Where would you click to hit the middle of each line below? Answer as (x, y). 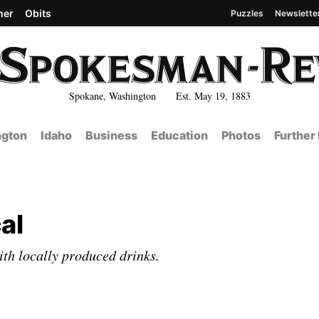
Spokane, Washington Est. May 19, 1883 (159, 95)
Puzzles (247, 13)
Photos (241, 135)
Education (179, 135)
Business (111, 135)
